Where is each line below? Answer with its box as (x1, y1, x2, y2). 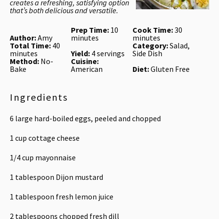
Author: (10, 33, 36, 43)
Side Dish (132, 48, 162, 58)
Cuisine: (71, 56, 99, 66)
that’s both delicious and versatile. (10, 5, 118, 15)
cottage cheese (27, 133, 80, 143)
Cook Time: (132, 25, 173, 35)
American (71, 64, 103, 74)
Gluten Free (150, 64, 190, 74)
